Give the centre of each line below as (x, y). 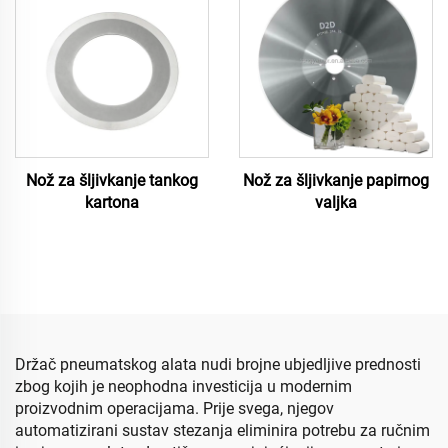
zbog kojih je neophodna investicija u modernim (183, 386)
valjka (336, 202)
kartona (112, 202)
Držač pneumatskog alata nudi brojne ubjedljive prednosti (218, 364)
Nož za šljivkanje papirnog (336, 180)
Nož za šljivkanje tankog (112, 180)
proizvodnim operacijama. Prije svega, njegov (174, 408)
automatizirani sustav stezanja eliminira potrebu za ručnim (222, 430)
